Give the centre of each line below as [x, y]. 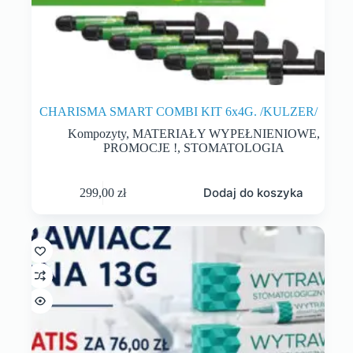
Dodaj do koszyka [254, 193]
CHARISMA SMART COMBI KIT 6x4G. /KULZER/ [178, 112]
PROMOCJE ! [141, 148]
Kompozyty [97, 134]
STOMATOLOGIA [234, 148]
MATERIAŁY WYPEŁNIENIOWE [225, 134]
